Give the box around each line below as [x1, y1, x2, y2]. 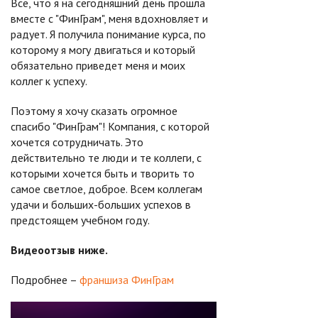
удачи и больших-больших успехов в [11, 197, 191, 212]
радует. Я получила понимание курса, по [11, 27, 206, 41]
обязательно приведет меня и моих [11, 58, 185, 72]
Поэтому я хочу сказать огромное [11, 104, 177, 118]
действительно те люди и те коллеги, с [11, 150, 202, 165]
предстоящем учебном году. [11, 213, 150, 227]
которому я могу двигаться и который [11, 43, 195, 57]
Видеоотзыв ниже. [11, 243, 108, 257]
